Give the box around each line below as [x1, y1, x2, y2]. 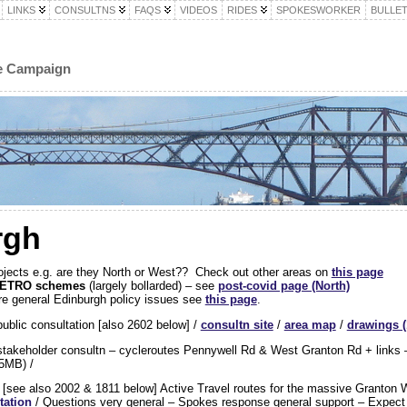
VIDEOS [179, 5, 217, 15]
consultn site [200, 317, 273, 332]
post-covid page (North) [217, 279, 350, 293]
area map [283, 317, 336, 332]
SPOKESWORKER [275, 5, 361, 15]
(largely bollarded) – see [84, 279, 218, 293]
